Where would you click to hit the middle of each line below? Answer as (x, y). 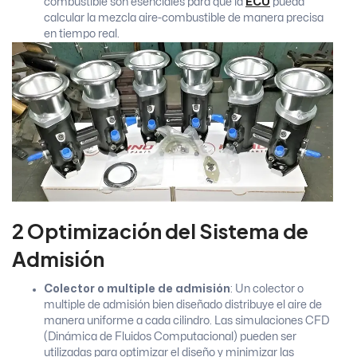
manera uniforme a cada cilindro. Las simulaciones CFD (186, 320)
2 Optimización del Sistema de (160, 231)
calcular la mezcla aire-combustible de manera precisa (184, 18)
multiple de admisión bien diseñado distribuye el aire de (183, 304)
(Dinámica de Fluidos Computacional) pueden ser (170, 336)
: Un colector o (267, 288)
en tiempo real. (82, 34)
